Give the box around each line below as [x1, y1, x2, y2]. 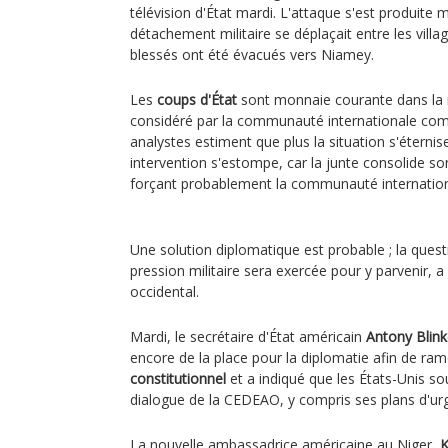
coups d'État [157, 90, 237, 109]
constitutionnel [130, 369, 226, 388]
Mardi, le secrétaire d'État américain [130, 327, 366, 346]
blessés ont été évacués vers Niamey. [130, 45, 374, 64]
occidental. [130, 282, 199, 301]
